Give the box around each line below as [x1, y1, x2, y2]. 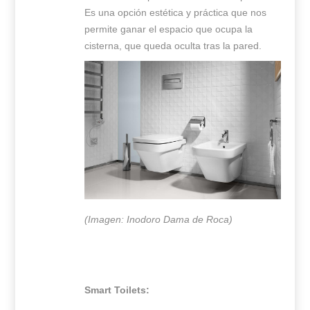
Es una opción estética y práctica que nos [84, 6, 267, 18]
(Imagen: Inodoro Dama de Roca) [84, 213, 233, 225]
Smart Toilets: [84, 284, 150, 295]
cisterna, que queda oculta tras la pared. [84, 39, 262, 51]
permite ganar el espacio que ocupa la [84, 23, 253, 35]
